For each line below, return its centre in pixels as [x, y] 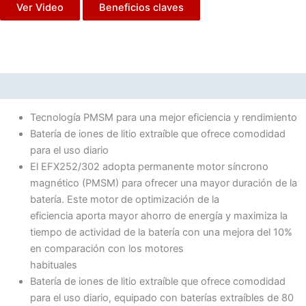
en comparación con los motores [107, 248]
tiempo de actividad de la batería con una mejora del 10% [161, 232]
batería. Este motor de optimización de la [124, 199]
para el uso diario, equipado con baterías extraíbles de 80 [162, 297]
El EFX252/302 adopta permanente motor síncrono [149, 166]
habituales [53, 265]
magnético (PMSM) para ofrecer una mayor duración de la [163, 183]
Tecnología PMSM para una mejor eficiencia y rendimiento [163, 117]
